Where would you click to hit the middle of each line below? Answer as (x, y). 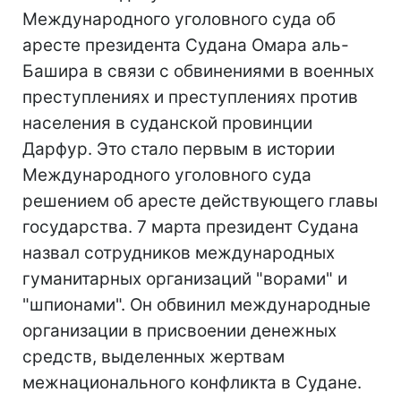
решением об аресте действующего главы (200, 201)
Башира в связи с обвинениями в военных (198, 71)
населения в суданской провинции (167, 123)
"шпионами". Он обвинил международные (196, 305)
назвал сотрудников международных (179, 253)
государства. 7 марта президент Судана (191, 227)
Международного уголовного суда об (179, 19)
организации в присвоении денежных (179, 331)
